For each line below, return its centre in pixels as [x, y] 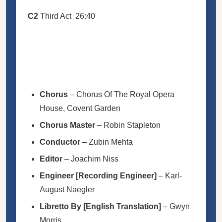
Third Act [58, 16]
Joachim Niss [95, 159]
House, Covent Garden [80, 108]
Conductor [60, 142]
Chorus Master [67, 125]
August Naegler [67, 189]
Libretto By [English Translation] [100, 206]
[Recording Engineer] [116, 175]
